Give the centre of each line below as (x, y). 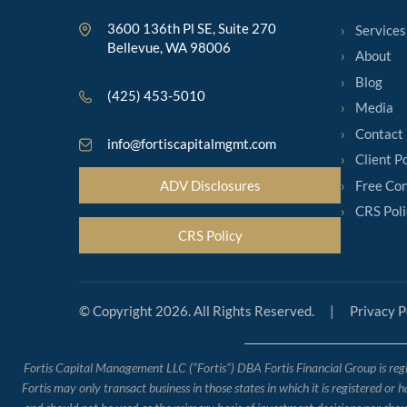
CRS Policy (210, 235)
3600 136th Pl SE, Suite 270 (191, 28)
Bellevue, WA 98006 (169, 47)
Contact (379, 133)
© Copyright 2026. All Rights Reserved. (197, 311)
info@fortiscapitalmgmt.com (191, 144)
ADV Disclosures (210, 185)
